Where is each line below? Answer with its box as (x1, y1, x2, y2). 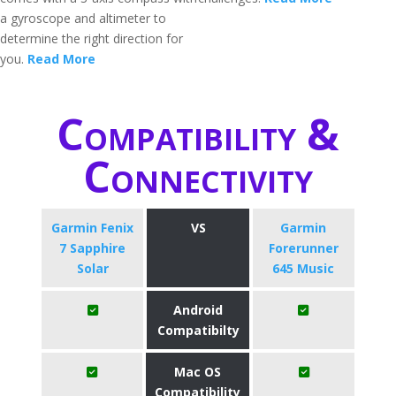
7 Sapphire (59, 240, 126, 256)
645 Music (272, 260, 335, 277)
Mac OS (174, 363, 222, 380)
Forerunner (268, 240, 339, 256)
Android (173, 301, 223, 318)
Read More (27, 50, 95, 67)
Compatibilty (156, 322, 240, 339)
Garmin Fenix (51, 219, 134, 236)
